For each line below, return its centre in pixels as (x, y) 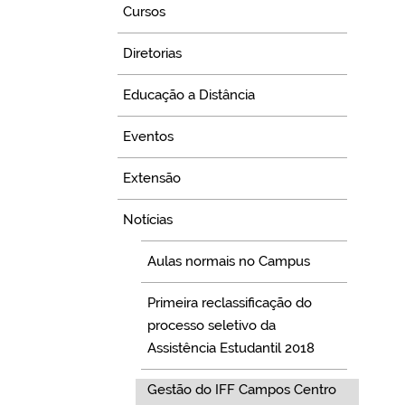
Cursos (145, 12)
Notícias (148, 220)
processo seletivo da (211, 326)
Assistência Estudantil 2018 (231, 348)
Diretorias (153, 54)
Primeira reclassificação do (229, 303)
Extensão (152, 179)
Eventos (149, 137)
